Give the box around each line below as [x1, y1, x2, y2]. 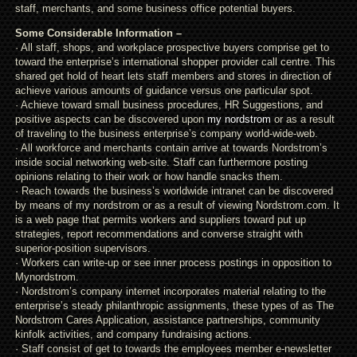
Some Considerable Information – [14, 27, 182, 39]
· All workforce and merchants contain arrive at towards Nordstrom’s [14, 142, 328, 154]
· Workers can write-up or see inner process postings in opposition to [14, 257, 331, 269]
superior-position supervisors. [14, 242, 151, 254]
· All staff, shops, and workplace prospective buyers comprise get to [14, 41, 329, 53]
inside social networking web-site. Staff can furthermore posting [14, 156, 308, 168]
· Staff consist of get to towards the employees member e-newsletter [14, 343, 331, 355]
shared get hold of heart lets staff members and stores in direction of [14, 70, 331, 82]
